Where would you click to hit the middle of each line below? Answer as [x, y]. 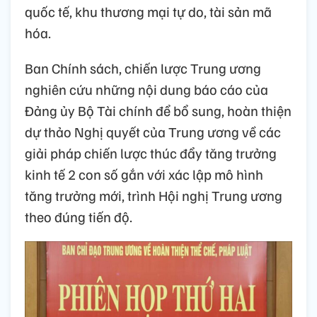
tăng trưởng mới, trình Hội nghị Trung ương [154, 195]
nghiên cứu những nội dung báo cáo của [146, 89]
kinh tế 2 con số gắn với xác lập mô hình [144, 174]
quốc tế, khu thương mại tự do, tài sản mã [148, 11]
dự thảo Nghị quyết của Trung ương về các [153, 131]
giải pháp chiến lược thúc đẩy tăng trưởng [151, 152]
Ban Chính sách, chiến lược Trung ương [143, 68]
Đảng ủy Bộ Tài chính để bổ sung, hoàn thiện [158, 110]
